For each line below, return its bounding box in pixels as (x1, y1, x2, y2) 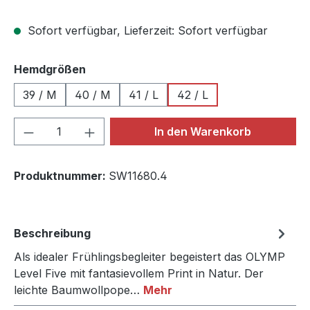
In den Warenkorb (154, 125, 252, 138)
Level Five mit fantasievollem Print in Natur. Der (14, 266, 264, 280)
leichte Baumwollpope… (14, 283, 143, 297)
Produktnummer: (14, 169, 109, 183)
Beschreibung (14, 226, 91, 240)
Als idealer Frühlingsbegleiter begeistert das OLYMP (14, 250, 285, 264)
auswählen (85, 62, 148, 75)
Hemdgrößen (14, 62, 86, 76)
